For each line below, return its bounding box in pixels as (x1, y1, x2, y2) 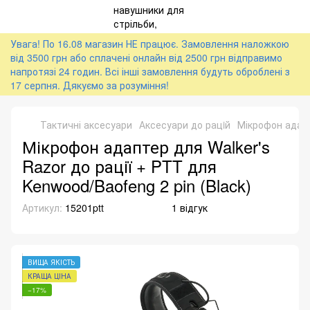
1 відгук (172, 201, 208, 215)
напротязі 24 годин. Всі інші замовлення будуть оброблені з (10, 64, 290, 78)
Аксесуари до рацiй (139, 118, 230, 131)
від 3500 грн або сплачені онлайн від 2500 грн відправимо (10, 51, 282, 64)
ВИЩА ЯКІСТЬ (28, 257, 75, 267)
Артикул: (22, 201, 62, 215)
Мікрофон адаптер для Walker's (22, 134, 270, 158)
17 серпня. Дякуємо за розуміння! (10, 78, 169, 92)
